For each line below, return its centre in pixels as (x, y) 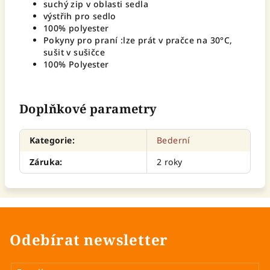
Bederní (174, 140)
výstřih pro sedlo (80, 16)
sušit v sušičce (74, 52)
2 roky (170, 162)
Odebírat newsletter (89, 240)
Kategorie (51, 140)
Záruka (45, 162)
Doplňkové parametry (88, 109)
